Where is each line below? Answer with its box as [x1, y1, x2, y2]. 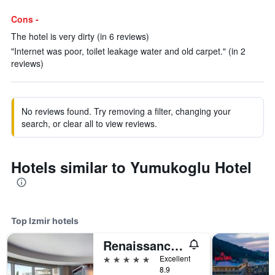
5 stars [103, 252, 131, 264]
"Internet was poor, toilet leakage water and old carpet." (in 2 [11, 45, 246, 57]
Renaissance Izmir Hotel [171, 236, 183, 254]
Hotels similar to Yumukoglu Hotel [11, 157, 252, 177]
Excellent [160, 253, 190, 263]
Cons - [11, 13, 39, 25]
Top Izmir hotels [11, 215, 79, 226]
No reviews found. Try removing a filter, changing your [21, 105, 231, 117]
